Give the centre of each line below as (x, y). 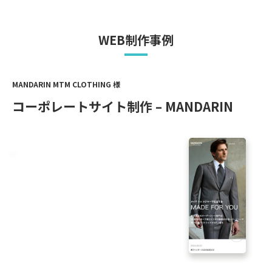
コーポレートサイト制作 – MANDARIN (123, 107)
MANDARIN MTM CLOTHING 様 (66, 84)
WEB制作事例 (136, 40)
